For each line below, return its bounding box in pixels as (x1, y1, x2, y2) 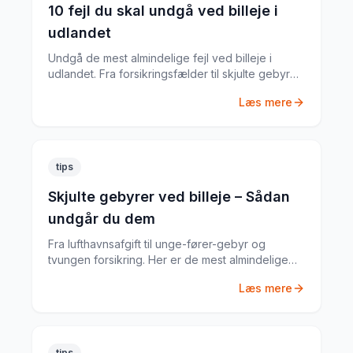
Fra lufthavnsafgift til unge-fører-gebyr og (48, 237, 266, 251)
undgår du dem (48, 210, 155, 227)
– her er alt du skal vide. (48, 83, 172, 96)
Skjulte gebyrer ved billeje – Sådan (48, 188, 290, 205)
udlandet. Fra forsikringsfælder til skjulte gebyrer (48, 67, 301, 80)
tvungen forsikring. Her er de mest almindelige (48, 253, 288, 266)
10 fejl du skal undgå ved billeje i (48, 2, 278, 19)
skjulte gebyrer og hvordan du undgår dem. (48, 269, 276, 282)
